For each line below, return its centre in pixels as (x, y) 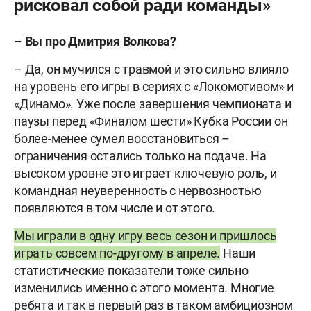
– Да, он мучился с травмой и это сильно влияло (151, 69)
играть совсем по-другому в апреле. (117, 253)
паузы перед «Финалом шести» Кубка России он (151, 121)
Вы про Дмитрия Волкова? (101, 42)
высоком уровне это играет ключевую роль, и (145, 174)
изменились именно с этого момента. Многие (144, 288)
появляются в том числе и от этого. (115, 208)
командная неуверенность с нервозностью (138, 191)
